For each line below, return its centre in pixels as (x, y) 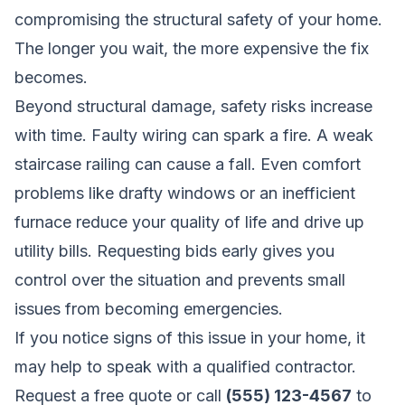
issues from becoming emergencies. (149, 308)
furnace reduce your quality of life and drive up (189, 221)
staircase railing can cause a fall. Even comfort (188, 164)
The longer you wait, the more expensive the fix (192, 48)
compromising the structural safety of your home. (198, 19)
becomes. (51, 77)
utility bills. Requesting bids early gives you (174, 250)
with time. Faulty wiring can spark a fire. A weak (194, 135)
